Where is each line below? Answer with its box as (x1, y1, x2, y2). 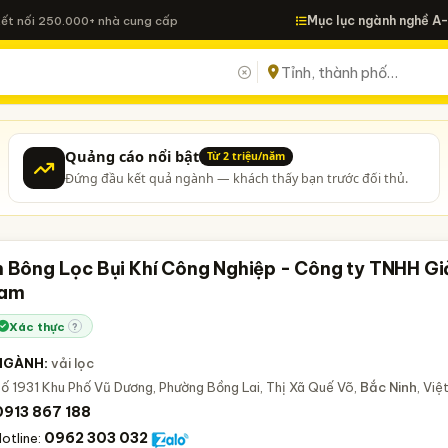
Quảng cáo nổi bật (64, 146, 199, 166)
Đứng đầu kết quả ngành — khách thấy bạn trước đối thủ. (64, 170, 408, 187)
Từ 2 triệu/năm (206, 149, 285, 163)
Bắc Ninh (360, 379, 418, 395)
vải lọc (51, 355, 95, 371)
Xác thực (8, 318, 65, 334)
